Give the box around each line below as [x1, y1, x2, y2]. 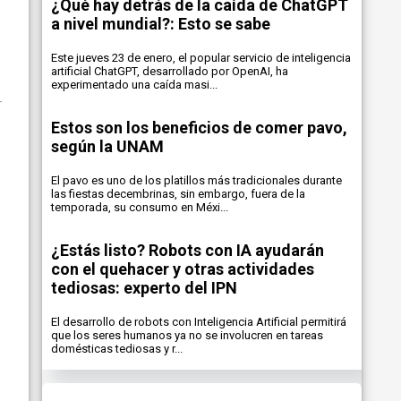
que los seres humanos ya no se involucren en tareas [50, 328, 323, 342]
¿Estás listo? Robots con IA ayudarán [50, 241, 324, 260]
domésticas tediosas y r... [50, 342, 183, 355]
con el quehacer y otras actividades [50, 260, 314, 278]
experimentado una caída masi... [50, 78, 218, 91]
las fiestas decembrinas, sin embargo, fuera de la [50, 187, 305, 200]
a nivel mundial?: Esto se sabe [50, 14, 270, 33]
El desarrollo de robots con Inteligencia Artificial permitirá [50, 315, 346, 328]
